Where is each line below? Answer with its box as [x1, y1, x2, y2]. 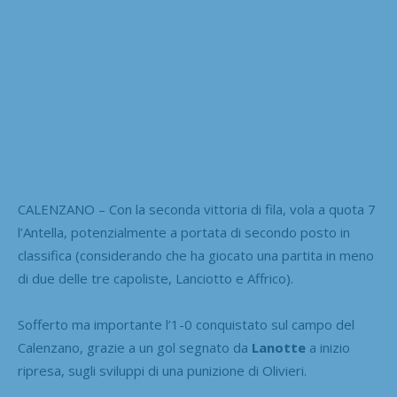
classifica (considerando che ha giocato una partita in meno [18, 245, 374, 264]
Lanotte [252, 338, 306, 356]
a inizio [306, 338, 350, 356]
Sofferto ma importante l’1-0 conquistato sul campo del [18, 315, 354, 333]
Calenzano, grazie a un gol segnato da [18, 338, 252, 356]
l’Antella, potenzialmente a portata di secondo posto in [18, 222, 350, 241]
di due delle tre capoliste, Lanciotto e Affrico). [18, 269, 293, 287]
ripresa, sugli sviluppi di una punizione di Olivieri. [18, 361, 307, 379]
